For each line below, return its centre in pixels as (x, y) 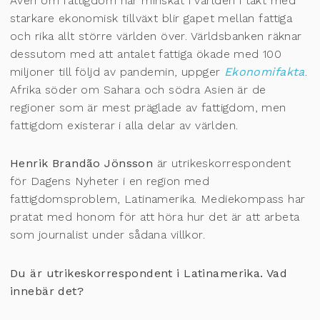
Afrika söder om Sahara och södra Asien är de (138, 90)
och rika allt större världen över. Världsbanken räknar (156, 36)
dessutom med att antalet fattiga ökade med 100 (146, 54)
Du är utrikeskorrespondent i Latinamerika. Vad (149, 273)
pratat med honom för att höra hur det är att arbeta (155, 217)
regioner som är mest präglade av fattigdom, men (148, 108)
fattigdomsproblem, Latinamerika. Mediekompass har (158, 199)
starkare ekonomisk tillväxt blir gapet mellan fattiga (151, 19)
